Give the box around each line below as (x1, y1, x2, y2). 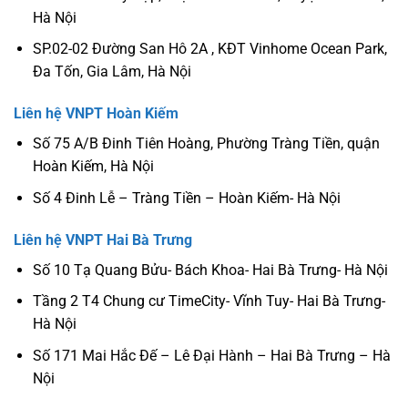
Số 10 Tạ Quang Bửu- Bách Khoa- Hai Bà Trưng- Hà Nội (32, 260, 388, 279)
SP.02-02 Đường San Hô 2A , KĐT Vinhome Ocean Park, (32, 40, 387, 58)
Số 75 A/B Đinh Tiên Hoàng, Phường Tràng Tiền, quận (32, 135, 380, 153)
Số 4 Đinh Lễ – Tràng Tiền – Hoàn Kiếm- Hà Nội (32, 189, 341, 207)
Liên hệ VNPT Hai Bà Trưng (14, 230, 192, 249)
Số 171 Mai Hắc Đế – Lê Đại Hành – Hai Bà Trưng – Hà (32, 346, 391, 364)
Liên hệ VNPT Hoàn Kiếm (14, 105, 178, 123)
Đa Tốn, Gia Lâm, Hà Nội (32, 63, 191, 81)
